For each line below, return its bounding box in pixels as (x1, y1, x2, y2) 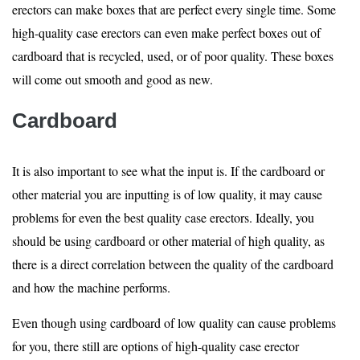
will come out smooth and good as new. (12, 71, 213, 88)
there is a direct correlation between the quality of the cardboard (12, 256, 333, 272)
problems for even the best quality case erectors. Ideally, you (12, 209, 314, 226)
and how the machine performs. (12, 279, 170, 296)
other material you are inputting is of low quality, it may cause (12, 186, 322, 202)
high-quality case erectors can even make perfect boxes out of (12, 24, 321, 41)
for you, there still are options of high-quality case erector (12, 337, 299, 354)
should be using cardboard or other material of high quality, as (12, 232, 325, 249)
